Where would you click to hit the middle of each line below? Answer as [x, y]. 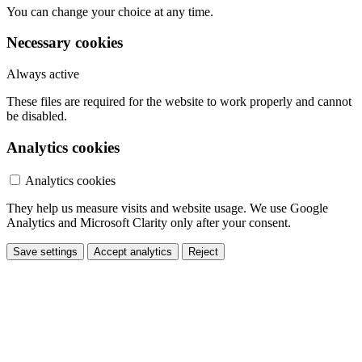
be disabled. [37, 116]
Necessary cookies [65, 43]
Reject [203, 251]
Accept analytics [133, 251]
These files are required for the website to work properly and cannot [179, 102]
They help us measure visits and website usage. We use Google [167, 208]
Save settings [45, 251]
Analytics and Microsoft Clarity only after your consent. [149, 222]
